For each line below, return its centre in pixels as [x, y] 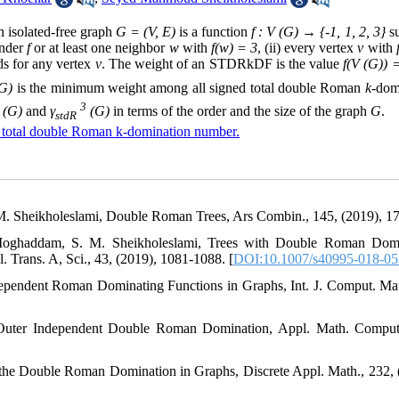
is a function [213, 32]
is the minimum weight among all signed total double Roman [191, 87]
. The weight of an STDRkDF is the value [222, 64]
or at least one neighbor [101, 48]
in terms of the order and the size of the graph [240, 111]
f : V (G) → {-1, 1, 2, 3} [318, 32]
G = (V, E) [145, 32]
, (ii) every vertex [307, 48]
